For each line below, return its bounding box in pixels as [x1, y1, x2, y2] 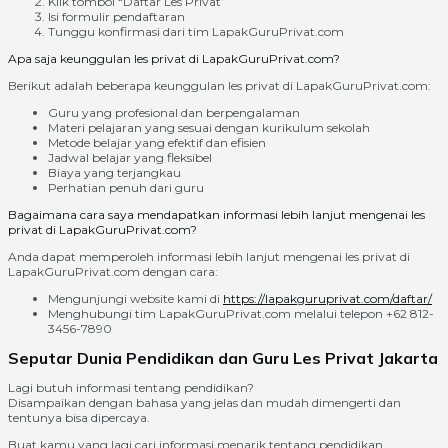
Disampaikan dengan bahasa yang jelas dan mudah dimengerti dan [8, 394, 401, 410]
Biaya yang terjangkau [48, 164, 181, 180]
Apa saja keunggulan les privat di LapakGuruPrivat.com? [8, 50, 340, 66]
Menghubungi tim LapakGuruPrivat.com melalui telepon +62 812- [48, 305, 434, 321]
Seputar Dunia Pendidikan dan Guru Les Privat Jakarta [8, 347, 438, 368]
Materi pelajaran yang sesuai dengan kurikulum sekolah [48, 119, 370, 135]
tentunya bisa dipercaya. [8, 409, 150, 425]
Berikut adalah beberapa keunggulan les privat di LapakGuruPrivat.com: [8, 77, 431, 93]
